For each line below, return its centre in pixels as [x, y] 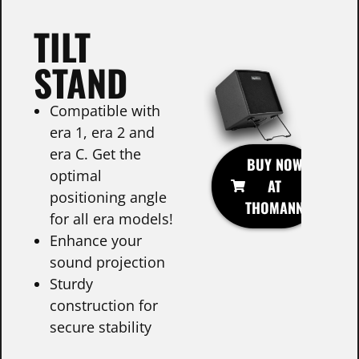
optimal [76, 175]
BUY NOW [274, 164]
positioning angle [108, 197]
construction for [104, 305]
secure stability [101, 327]
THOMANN [274, 207]
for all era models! [111, 218]
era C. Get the [95, 153]
